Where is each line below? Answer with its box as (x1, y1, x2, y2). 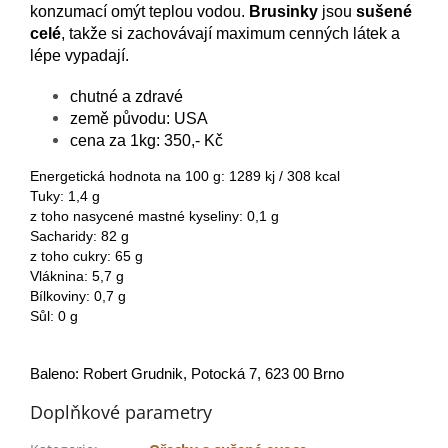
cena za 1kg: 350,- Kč (70, 131, 223, 149)
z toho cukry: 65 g (30, 247, 143, 264)
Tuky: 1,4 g (30, 187, 100, 204)
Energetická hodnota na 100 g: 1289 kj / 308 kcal (30, 167, 340, 184)
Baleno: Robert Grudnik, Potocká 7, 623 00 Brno (30, 365, 348, 382)
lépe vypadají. (30, 46, 133, 64)
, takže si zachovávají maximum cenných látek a (61, 24, 400, 42)
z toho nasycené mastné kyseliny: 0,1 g (30, 207, 279, 224)
